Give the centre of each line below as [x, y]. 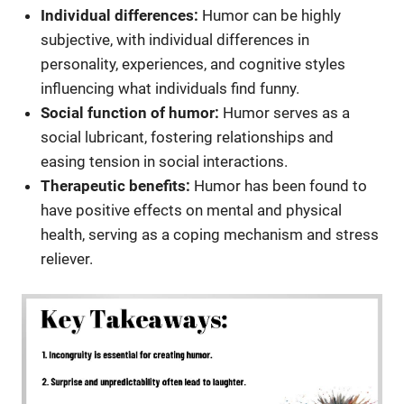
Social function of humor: [130, 112]
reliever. [67, 258]
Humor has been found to [279, 185]
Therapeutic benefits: [116, 185]
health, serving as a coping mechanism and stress [210, 234]
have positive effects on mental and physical [192, 210]
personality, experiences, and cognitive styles [193, 64]
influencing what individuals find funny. [170, 88]
